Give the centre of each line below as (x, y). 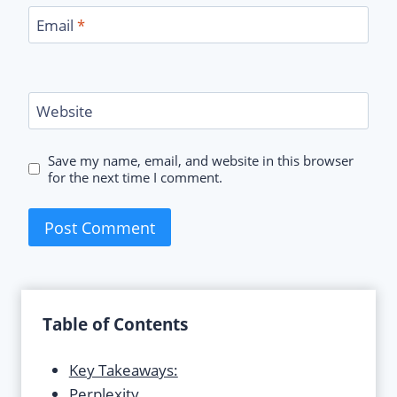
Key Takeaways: (123, 370)
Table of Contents (115, 324)
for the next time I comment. (136, 177)
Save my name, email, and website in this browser (201, 160)
